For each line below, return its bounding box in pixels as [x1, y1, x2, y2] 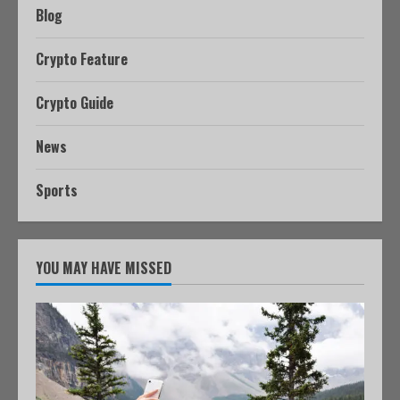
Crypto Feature [36, 48, 128, 70]
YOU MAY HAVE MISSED [36, 257, 171, 279]
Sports [36, 179, 78, 201]
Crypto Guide [36, 92, 113, 113]
